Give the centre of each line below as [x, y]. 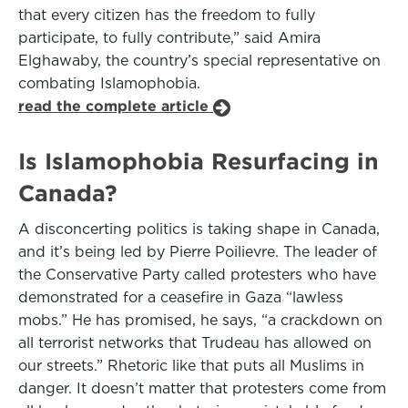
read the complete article [116, 106]
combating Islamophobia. [109, 83]
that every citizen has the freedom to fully [167, 15]
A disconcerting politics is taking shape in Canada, [199, 229]
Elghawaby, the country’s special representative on [199, 61]
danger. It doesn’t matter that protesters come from [202, 388]
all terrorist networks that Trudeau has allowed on [195, 343]
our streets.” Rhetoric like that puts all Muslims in [191, 366]
